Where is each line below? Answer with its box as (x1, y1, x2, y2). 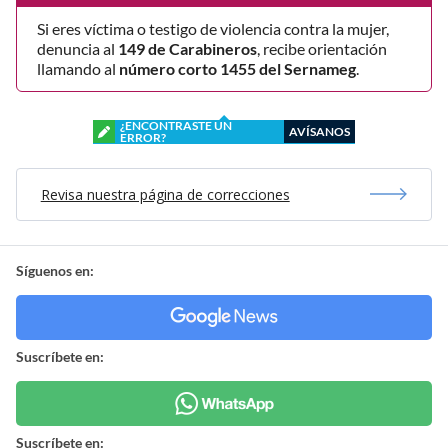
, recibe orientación (257, 38, 387, 58)
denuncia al (37, 38, 118, 58)
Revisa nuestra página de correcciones (40, 184, 290, 204)
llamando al (37, 58, 119, 78)
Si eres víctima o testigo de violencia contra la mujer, (37, 18, 389, 38)
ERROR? (120, 129, 166, 145)
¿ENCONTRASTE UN (120, 117, 232, 133)
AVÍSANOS (289, 123, 350, 139)
